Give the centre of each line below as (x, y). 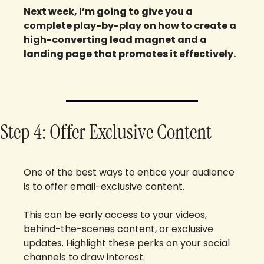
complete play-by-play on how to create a (130, 26)
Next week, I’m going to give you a (108, 12)
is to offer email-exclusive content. (105, 187)
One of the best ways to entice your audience (129, 173)
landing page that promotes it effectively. (130, 54)
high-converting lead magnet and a (115, 40)
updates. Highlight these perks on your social (127, 243)
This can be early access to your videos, (115, 215)
